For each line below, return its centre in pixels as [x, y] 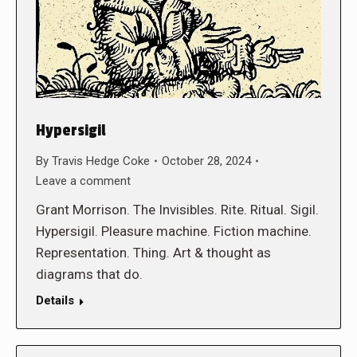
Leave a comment [83, 180]
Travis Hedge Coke [101, 161]
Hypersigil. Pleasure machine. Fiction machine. [174, 231]
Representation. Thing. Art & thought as [153, 252]
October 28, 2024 [206, 161]
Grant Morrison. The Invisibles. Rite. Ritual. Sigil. [177, 209]
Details [55, 300]
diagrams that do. [89, 274]
